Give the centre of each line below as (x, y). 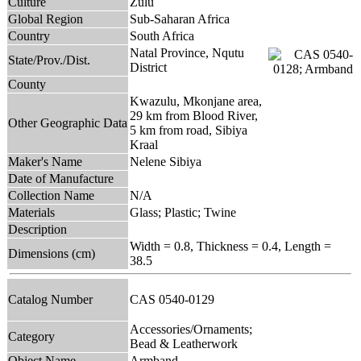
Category (31, 336)
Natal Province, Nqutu (187, 52)
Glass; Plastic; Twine (183, 212)
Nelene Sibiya (166, 161)
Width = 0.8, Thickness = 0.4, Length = (230, 246)
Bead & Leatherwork (184, 343)
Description (37, 229)
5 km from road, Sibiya (189, 130)
